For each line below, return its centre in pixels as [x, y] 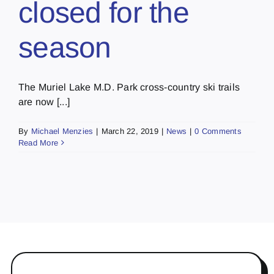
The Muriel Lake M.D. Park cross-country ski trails [129, 87]
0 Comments [218, 131]
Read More [39, 143]
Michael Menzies [62, 131]
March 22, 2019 [130, 131]
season [65, 47]
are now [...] [44, 102]
